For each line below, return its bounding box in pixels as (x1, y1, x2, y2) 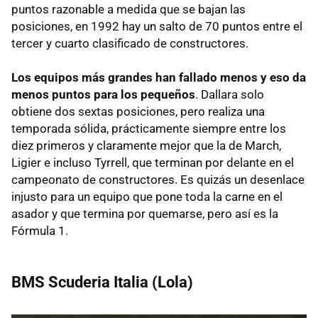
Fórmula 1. (11, 224, 68, 238)
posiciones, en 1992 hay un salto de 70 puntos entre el (11, 19, 302, 34)
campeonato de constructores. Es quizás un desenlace (11, 172, 305, 187)
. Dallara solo (195, 87, 264, 102)
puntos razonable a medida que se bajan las (11, 2, 246, 17)
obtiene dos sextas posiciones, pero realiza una (11, 104, 265, 119)
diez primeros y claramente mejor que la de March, (11, 138, 281, 153)
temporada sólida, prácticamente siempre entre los (11, 121, 286, 136)
